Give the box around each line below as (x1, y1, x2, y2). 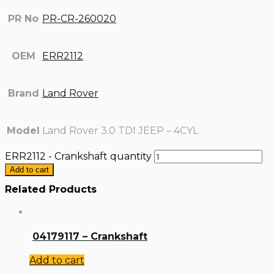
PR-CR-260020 (42, 13, 116, 25)
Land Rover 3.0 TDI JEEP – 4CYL (42, 125, 198, 137)
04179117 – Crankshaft (32, 230, 147, 242)
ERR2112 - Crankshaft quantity (5, 150, 152, 163)
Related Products (5, 183, 97, 196)
